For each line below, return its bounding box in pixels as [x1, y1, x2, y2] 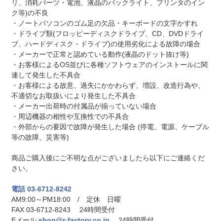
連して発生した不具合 [11, 71, 80, 79]
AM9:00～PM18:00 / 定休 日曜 [11, 195, 121, 204]
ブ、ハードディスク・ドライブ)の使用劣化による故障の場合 [11, 40, 200, 48]
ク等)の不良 [11, 9, 48, 17]
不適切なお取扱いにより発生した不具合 [11, 92, 136, 100]
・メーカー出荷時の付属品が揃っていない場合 [11, 102, 156, 110]
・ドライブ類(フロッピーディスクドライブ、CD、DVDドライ [11, 30, 204, 38]
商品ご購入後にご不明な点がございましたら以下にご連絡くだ [11, 154, 205, 162]
